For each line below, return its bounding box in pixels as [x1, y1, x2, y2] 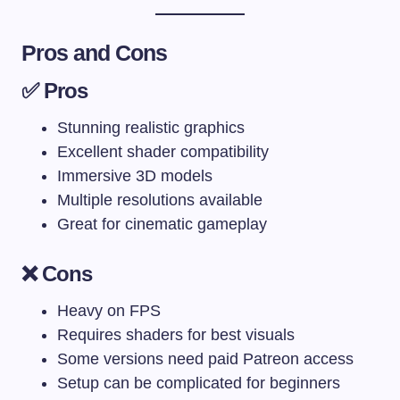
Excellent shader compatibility [57, 142, 269, 161]
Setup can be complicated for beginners [57, 373, 340, 392]
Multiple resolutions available [57, 190, 262, 209]
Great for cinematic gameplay [57, 214, 267, 233]
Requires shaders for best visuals [57, 325, 295, 344]
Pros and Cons [21, 39, 168, 65]
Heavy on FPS [57, 301, 161, 320]
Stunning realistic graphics [57, 118, 245, 137]
